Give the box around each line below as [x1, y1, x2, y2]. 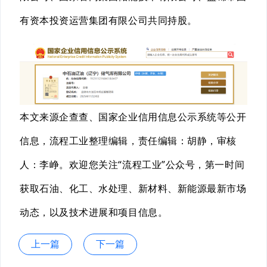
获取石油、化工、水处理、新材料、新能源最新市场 [20, 181, 247, 195]
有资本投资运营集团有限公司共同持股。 [20, 13, 197, 27]
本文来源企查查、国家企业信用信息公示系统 [20, 110, 217, 123]
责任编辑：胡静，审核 [138, 133, 237, 147]
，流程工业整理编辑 [39, 133, 128, 147]
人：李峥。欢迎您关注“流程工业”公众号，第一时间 [20, 157, 245, 171]
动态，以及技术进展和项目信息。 [20, 205, 168, 219]
